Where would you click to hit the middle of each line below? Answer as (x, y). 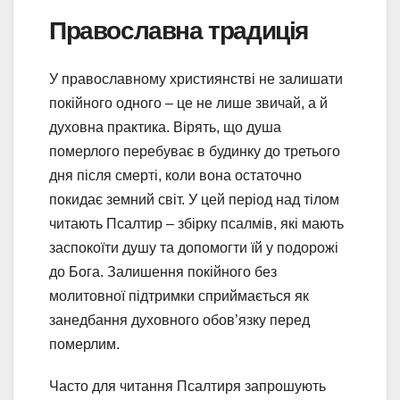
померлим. (84, 344)
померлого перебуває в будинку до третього (195, 151)
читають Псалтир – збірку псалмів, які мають (196, 223)
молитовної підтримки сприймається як (179, 296)
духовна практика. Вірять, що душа (165, 127)
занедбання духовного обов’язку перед (179, 320)
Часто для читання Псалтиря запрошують (187, 386)
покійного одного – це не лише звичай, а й (188, 103)
